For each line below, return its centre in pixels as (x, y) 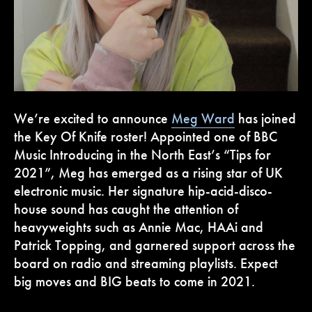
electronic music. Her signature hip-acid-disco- (143, 191)
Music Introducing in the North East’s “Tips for (143, 155)
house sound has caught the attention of (126, 209)
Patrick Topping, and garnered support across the (155, 245)
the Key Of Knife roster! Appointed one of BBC (146, 137)
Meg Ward (203, 119)
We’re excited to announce (93, 119)
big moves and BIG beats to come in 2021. (135, 282)
